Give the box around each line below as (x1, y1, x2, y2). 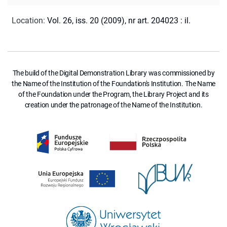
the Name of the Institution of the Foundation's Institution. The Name (12, 79, 215, 88)
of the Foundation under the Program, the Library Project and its (18, 90, 209, 98)
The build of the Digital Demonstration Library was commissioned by (12, 68, 215, 77)
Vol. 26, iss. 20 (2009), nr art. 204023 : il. (47, 15, 191, 25)
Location (12, 15, 43, 25)
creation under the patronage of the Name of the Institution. (24, 100, 203, 109)
